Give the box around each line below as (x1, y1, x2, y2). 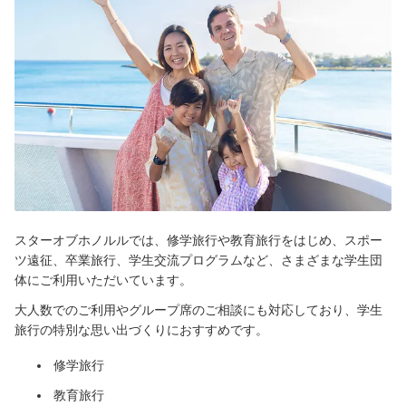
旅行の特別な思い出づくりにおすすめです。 (14, 323, 268, 338)
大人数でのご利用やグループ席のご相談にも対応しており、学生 (14, 303, 382, 318)
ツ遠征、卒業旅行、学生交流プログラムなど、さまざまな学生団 (14, 253, 382, 268)
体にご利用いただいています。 (14, 273, 192, 288)
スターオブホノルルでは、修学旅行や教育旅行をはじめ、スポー (14, 233, 382, 248)
